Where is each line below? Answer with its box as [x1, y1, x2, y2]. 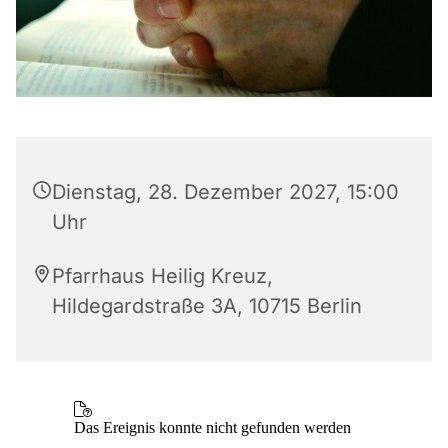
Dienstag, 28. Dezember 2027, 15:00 [52, 179, 399, 204]
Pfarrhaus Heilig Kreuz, [52, 263, 273, 288]
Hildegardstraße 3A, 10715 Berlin [52, 293, 362, 318]
